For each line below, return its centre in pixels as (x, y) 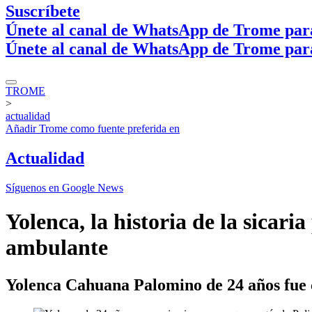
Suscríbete (43, 11)
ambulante (57, 248)
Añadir (22, 128)
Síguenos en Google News (64, 187)
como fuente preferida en (124, 128)
